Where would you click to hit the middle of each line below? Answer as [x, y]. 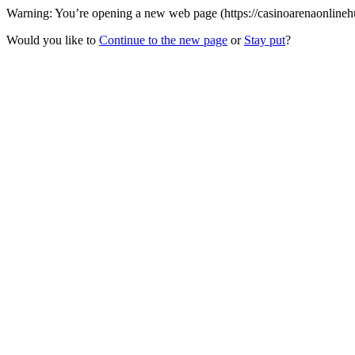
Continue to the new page [163, 40]
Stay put [265, 40]
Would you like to [53, 40]
